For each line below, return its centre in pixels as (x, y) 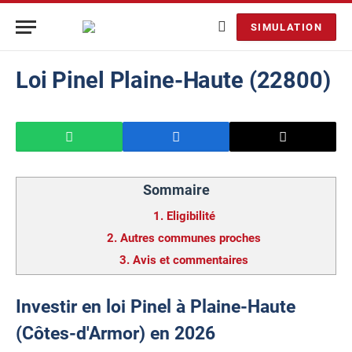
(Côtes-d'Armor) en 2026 (115, 333)
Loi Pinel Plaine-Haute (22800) (173, 80)
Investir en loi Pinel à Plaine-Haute (156, 306)
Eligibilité (191, 216)
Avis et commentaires (191, 260)
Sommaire (176, 190)
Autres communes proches (191, 238)
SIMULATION (286, 27)
